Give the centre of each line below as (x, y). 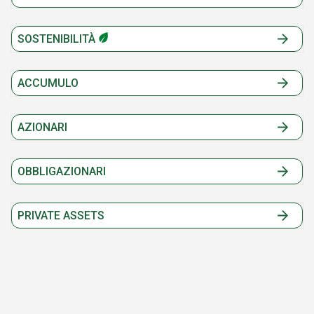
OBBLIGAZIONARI (62, 171)
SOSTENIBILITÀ (58, 39)
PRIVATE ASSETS (61, 216)
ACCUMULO (48, 83)
